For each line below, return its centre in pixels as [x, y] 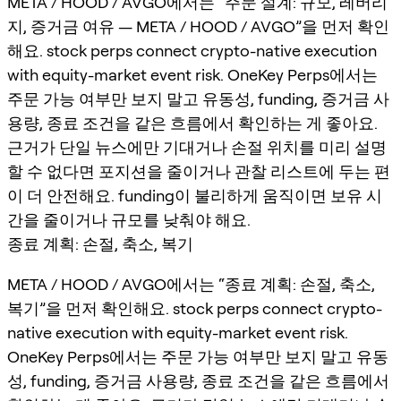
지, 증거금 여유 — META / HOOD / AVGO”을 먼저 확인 [198, 26]
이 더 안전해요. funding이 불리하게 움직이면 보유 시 [195, 195]
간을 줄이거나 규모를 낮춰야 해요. [129, 219]
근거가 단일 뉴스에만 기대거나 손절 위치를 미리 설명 [197, 147]
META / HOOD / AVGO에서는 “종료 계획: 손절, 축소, [191, 284]
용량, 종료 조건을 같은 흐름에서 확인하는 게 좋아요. [192, 123]
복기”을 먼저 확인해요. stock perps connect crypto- [195, 308]
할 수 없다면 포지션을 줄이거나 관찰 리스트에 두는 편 [199, 171]
